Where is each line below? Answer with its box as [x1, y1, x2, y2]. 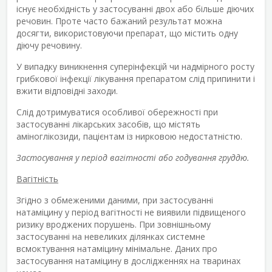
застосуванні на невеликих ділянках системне [16, 230, 205, 242]
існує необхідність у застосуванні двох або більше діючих [16, 2, 254, 15]
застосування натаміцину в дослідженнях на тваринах [16, 254, 240, 267]
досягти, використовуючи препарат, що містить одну [16, 27, 238, 39]
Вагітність [16, 172, 58, 185]
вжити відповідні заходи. [16, 84, 118, 97]
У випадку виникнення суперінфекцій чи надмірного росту [16, 60, 254, 72]
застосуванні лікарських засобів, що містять [16, 118, 200, 130]
